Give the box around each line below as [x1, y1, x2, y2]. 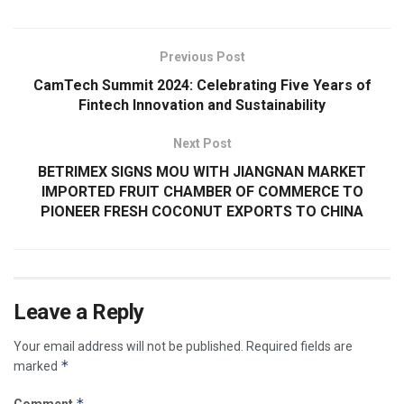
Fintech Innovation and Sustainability [78, 96, 326, 114]
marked [14, 358, 60, 373]
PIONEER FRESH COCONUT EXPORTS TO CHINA [41, 202, 363, 220]
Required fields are [246, 338, 353, 353]
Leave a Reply [14, 298, 144, 325]
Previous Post [159, 49, 245, 64]
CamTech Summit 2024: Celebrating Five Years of [32, 76, 372, 94]
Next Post [172, 135, 232, 151]
